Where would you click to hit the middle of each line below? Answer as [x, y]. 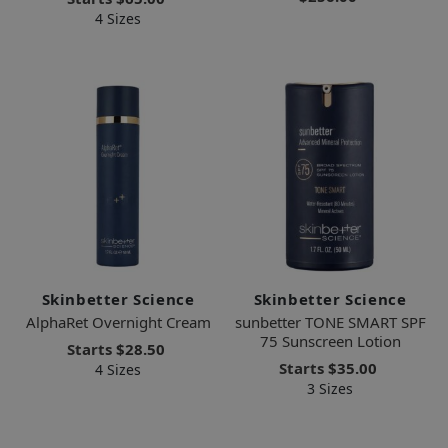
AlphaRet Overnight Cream [118, 321]
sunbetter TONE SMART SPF [330, 321]
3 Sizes [330, 388]
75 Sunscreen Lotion [330, 340]
